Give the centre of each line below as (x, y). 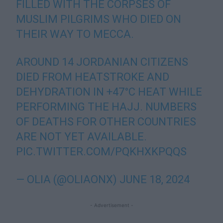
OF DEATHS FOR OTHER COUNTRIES (106, 122)
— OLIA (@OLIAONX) (68, 179)
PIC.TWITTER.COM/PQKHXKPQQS (102, 152)
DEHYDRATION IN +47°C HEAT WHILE (109, 92)
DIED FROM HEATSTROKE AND (93, 77)
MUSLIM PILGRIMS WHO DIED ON (99, 19)
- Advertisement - (111, 205)
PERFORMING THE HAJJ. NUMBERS (107, 107)
